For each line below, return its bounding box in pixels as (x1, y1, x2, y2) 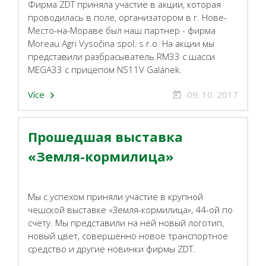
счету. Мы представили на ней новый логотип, (28, 217, 224, 229)
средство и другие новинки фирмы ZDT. (28, 243, 195, 255)
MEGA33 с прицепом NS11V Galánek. (28, 64, 182, 75)
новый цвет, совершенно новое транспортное (28, 230, 228, 242)
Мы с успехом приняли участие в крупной (28, 191, 203, 202)
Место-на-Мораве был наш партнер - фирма (28, 24, 216, 36)
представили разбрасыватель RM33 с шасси (28, 50, 215, 62)
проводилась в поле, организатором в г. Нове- (28, 11, 227, 23)
